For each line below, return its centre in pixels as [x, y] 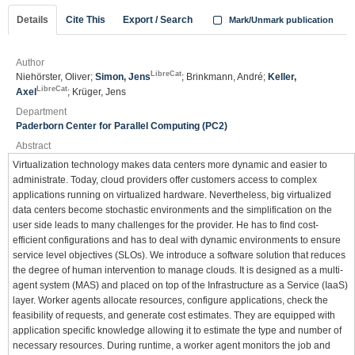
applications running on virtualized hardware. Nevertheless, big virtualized [172, 195]
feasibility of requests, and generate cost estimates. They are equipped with [174, 315]
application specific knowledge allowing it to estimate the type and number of [177, 330]
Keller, [282, 77]
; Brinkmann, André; [225, 77]
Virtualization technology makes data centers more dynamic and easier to [170, 165]
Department [41, 112]
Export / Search [158, 20]
